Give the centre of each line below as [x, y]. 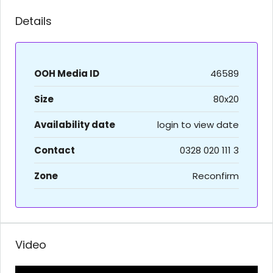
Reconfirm [216, 175]
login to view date [198, 124]
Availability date [75, 124]
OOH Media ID [67, 73]
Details [34, 21]
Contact [55, 150]
